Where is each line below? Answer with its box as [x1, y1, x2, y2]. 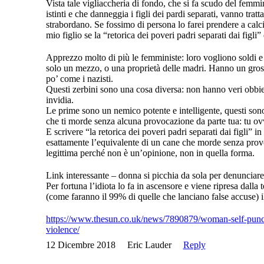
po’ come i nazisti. [45, 74, 113, 84]
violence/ [45, 225, 80, 235]
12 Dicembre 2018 [45, 240, 115, 250]
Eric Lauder [127, 240, 171, 250]
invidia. [45, 95, 74, 105]
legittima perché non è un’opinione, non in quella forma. [45, 148, 255, 159]
